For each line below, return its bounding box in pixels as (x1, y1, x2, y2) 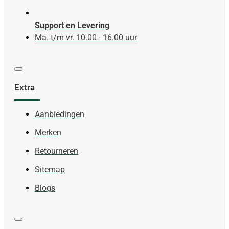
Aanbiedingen (35, 109, 84, 119)
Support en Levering (35, 20, 109, 30)
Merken (35, 127, 61, 138)
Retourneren (35, 146, 78, 156)
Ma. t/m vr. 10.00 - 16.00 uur (35, 32, 137, 42)
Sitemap (35, 164, 65, 174)
